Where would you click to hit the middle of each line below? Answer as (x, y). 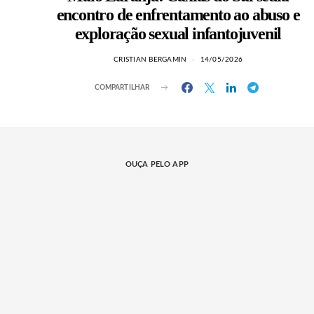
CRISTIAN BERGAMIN (150, 60)
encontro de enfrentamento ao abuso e (178, 15)
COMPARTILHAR (122, 87)
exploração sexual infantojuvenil (178, 34)
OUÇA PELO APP (157, 164)
